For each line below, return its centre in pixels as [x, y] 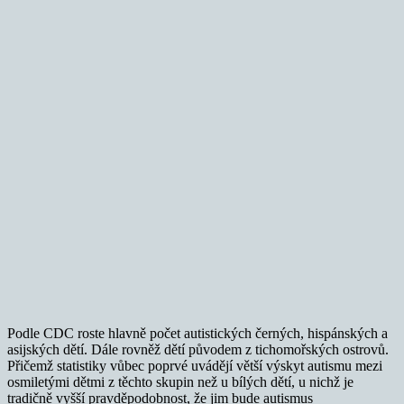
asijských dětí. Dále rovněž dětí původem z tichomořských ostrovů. [198, 349]
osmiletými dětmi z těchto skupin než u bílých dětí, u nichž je [180, 381]
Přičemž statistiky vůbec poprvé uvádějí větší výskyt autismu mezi [195, 365]
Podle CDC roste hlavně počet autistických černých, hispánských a [197, 333]
